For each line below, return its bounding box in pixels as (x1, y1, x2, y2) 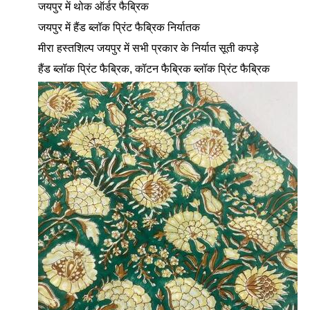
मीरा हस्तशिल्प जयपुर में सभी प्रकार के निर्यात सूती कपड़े (38, 42, 259, 55)
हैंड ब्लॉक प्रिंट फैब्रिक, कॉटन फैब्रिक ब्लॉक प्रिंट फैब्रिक (38, 63, 270, 75)
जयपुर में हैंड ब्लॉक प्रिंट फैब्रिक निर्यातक (38, 21, 200, 34)
